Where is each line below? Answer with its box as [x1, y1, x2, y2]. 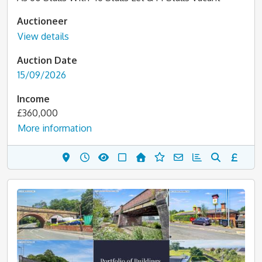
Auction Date [17, 54, 77, 66]
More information [18, 122, 92, 134]
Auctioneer [17, 15, 68, 27]
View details [18, 30, 69, 42]
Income [17, 93, 50, 105]
